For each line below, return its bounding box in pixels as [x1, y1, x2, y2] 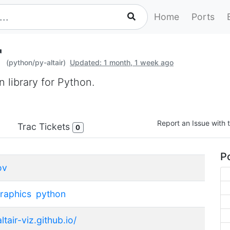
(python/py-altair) [6, 58, 66, 67]
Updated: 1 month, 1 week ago [70, 58, 174, 67]
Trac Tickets [17, 121, 72, 132]
